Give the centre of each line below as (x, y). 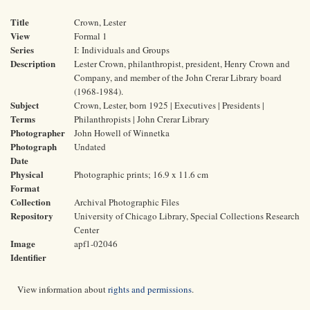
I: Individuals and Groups (122, 50)
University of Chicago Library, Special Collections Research (187, 216)
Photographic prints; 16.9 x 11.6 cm (141, 174)
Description (33, 63)
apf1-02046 (96, 244)
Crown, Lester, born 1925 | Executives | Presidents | (169, 105)
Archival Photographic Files (127, 202)
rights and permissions (150, 289)
